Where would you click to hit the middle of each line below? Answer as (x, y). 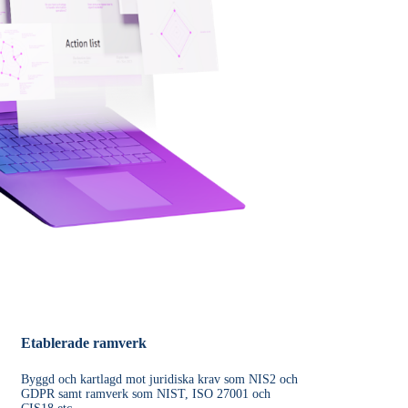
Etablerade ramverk (83, 342)
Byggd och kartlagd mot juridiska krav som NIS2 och (159, 379)
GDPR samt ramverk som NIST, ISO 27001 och (145, 393)
